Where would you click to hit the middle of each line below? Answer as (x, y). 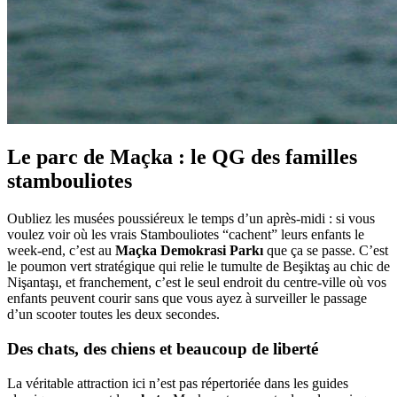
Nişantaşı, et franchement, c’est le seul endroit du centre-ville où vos (197, 283)
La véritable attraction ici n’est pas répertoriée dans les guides (178, 383)
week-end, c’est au (61, 251)
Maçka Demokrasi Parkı (189, 251)
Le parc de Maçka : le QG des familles (182, 157)
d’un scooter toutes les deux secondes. (113, 315)
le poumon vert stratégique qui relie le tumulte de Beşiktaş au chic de (198, 267)
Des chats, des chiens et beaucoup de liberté (163, 348)
